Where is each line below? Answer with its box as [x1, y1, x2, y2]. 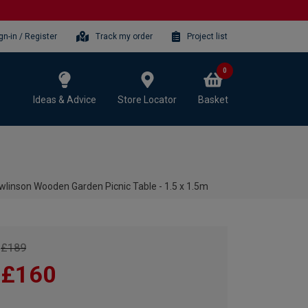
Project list [187, 31, 228, 41]
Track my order [96, 31, 153, 41]
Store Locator [118, 93, 177, 105]
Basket [198, 93, 228, 105]
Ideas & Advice [33, 93, 96, 105]
